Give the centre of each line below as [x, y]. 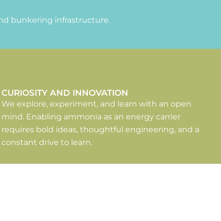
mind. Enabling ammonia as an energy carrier [91, 117]
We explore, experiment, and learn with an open [96, 104]
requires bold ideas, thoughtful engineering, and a [100, 130]
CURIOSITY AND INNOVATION [65, 93]
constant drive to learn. [47, 143]
